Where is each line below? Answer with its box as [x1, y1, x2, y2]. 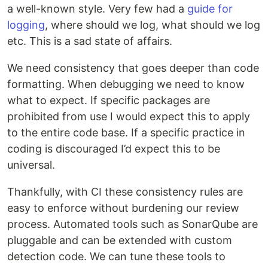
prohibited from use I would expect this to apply [7, 110, 250, 123]
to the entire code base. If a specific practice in [7, 126, 245, 139]
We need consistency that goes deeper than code [7, 62, 259, 75]
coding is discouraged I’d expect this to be [7, 142, 220, 156]
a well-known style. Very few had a [7, 2, 187, 16]
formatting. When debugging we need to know [7, 78, 245, 91]
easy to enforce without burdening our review [7, 202, 239, 215]
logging [7, 19, 45, 32]
